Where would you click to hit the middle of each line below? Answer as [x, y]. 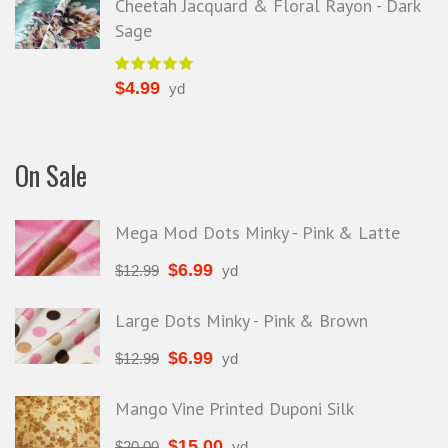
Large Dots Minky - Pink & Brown [241, 320]
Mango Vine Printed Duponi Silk [234, 408]
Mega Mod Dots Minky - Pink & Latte [257, 232]
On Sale [51, 175]
